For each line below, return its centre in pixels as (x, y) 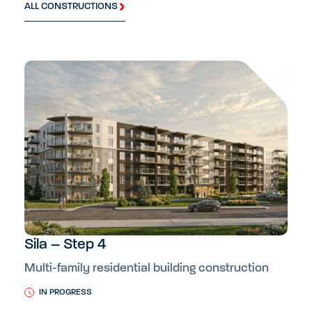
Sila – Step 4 (65, 244)
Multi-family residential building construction (147, 268)
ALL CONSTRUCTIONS (71, 7)
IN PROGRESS (65, 292)
